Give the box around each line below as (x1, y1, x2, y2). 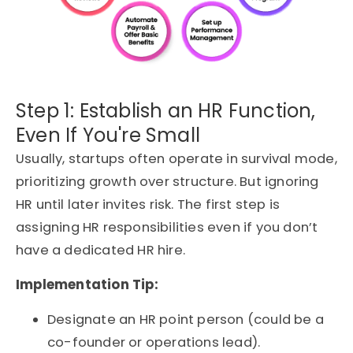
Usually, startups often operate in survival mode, (16, 150, 337, 169)
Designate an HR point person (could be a (47, 310, 325, 329)
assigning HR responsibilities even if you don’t (16, 218, 318, 237)
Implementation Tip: (16, 276, 158, 295)
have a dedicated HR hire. (16, 241, 185, 260)
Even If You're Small (16, 122, 200, 149)
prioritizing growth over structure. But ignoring (16, 173, 319, 191)
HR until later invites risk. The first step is (16, 195, 281, 214)
